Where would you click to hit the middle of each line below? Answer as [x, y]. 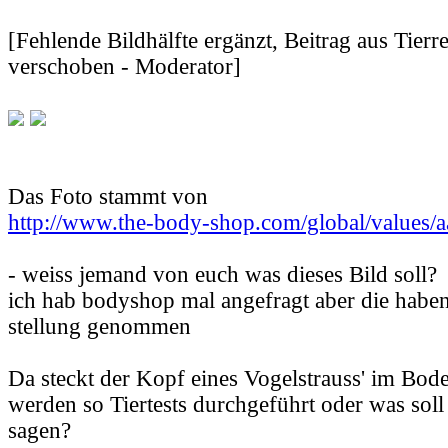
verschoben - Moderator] [124, 67]
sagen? [39, 431]
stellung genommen [99, 327]
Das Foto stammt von [108, 197]
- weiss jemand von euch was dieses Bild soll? [222, 275]
